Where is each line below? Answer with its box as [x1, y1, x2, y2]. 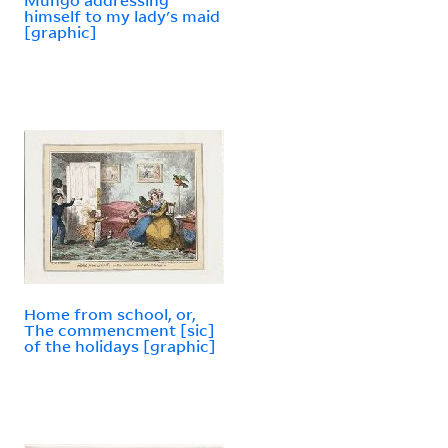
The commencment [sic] [24, 319, 215, 340]
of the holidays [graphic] [24, 335, 216, 356]
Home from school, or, [24, 303, 196, 324]
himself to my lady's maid [24, 5, 220, 26]
